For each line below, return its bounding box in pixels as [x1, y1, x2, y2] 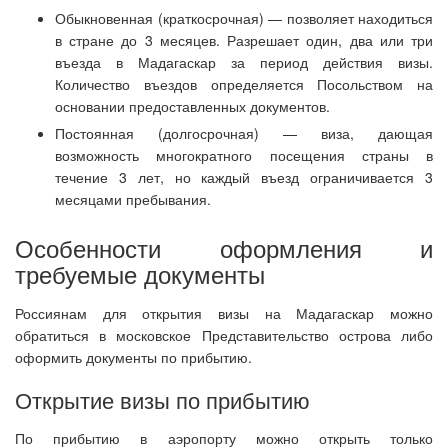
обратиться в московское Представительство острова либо [15, 325, 433, 345]
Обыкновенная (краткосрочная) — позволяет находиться [55, 8, 433, 28]
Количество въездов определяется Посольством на [55, 74, 433, 94]
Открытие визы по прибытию [15, 384, 310, 415]
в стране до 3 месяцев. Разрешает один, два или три [55, 30, 433, 50]
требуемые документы [15, 256, 265, 291]
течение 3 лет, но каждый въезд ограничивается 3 [55, 167, 433, 187]
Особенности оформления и [15, 230, 433, 265]
